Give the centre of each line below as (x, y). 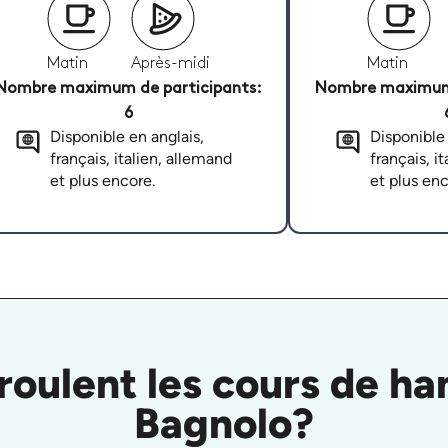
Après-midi (170, 64)
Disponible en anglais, (126, 137)
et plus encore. (102, 181)
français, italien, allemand (140, 159)
